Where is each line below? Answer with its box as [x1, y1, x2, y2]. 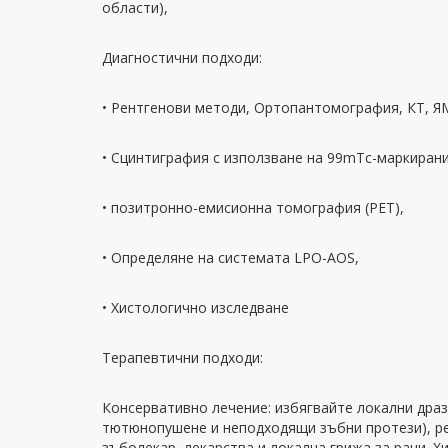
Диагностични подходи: [102, 48, 262, 67]
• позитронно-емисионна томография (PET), [102, 198, 404, 217]
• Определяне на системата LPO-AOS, [102, 248, 359, 267]
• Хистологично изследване [102, 298, 289, 317]
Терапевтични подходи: [102, 348, 263, 367]
